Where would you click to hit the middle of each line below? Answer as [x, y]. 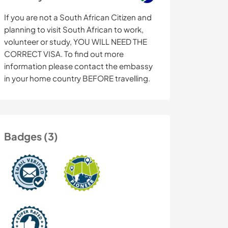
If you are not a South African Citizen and [78, 17]
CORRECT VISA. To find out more [64, 54]
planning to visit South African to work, [74, 30]
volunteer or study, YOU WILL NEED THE [76, 42]
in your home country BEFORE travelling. [77, 78]
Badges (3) [31, 136]
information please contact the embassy [78, 66]
